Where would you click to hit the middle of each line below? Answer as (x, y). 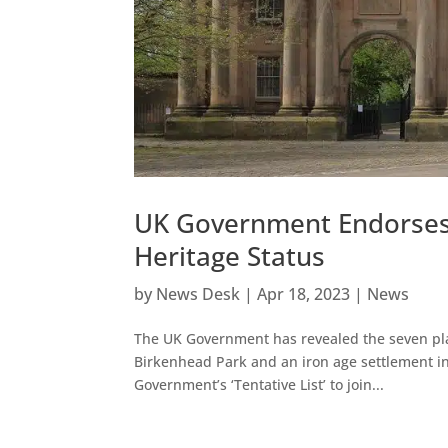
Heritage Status (230, 256)
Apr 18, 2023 (304, 294)
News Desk (198, 294)
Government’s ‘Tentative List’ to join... (259, 385)
